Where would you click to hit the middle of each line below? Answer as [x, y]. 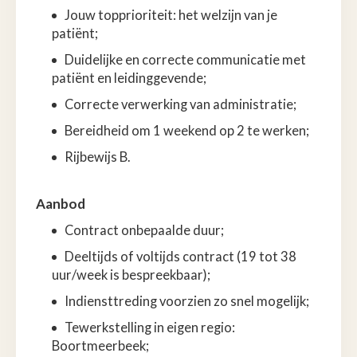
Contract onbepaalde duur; [144, 230]
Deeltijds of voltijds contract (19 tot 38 [180, 256]
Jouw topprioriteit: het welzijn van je [171, 15]
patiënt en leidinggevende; [129, 78]
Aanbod [61, 203]
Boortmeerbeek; [100, 345]
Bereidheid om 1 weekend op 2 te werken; [187, 130]
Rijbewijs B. [98, 157]
